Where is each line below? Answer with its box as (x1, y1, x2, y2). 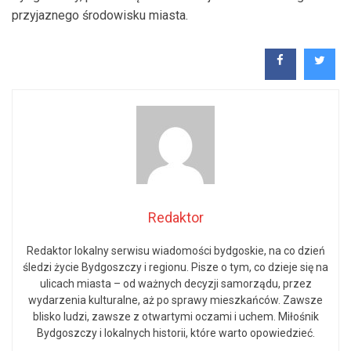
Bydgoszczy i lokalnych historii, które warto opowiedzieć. (36, 326, 315, 339)
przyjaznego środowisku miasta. (12, 7, 188, 23)
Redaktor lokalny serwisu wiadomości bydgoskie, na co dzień (26, 244, 325, 257)
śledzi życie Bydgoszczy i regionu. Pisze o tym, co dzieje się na (23, 260, 328, 273)
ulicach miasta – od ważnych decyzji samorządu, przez (39, 277, 312, 290)
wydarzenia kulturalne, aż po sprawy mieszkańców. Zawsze (28, 293, 323, 306)
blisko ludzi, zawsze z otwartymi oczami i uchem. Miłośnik (32, 309, 319, 323)
